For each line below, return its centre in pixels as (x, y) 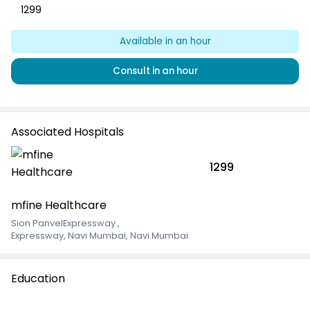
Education (38, 279)
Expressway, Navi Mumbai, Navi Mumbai (100, 236)
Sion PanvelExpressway (64, 224)
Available (142, 42)
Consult (132, 71)
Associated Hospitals (67, 132)
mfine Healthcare (59, 206)
